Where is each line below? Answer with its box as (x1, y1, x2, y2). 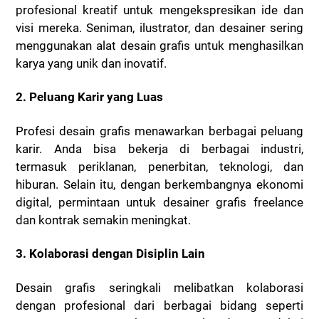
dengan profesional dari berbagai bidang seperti (16, 298, 303, 313)
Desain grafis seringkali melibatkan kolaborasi (16, 281, 303, 296)
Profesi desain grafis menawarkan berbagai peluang (16, 123, 303, 138)
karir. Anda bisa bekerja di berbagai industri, (16, 141, 303, 156)
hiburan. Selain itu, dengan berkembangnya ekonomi (16, 177, 303, 192)
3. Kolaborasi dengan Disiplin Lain (16, 246, 205, 261)
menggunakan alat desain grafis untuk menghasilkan (16, 38, 303, 53)
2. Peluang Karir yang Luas (16, 90, 163, 105)
